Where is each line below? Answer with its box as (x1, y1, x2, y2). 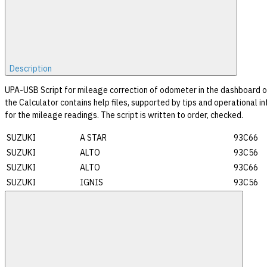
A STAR (80, 132, 107, 143)
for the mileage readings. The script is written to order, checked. (5, 109, 243, 120)
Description (10, 63, 54, 74)
